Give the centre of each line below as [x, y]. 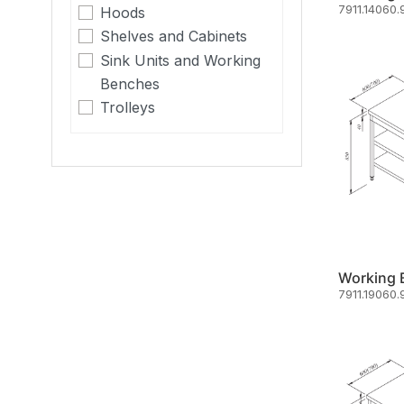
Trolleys [128, 107]
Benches [130, 83]
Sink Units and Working [180, 60]
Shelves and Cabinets [174, 37]
